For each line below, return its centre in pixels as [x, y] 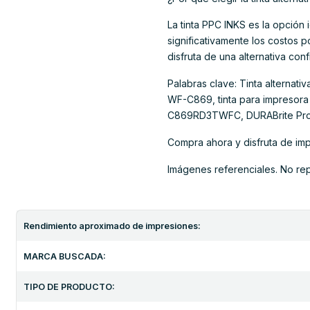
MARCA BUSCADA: [65, 256]
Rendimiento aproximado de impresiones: [112, 226]
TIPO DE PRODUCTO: [69, 286]
